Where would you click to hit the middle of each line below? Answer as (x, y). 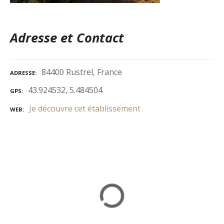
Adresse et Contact (67, 38)
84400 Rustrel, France (82, 72)
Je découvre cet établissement (85, 109)
